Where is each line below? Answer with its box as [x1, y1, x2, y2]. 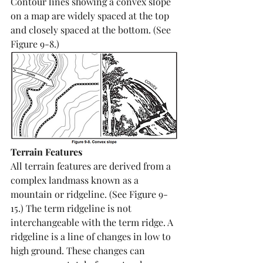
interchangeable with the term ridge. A [11, 216, 176, 229]
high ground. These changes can [11, 244, 147, 257]
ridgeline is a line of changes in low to [11, 230, 173, 243]
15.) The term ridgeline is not [11, 202, 134, 215]
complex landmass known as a [11, 174, 141, 187]
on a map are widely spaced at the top [11, 9, 171, 22]
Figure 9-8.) [11, 38, 62, 50]
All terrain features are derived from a [11, 160, 173, 173]
